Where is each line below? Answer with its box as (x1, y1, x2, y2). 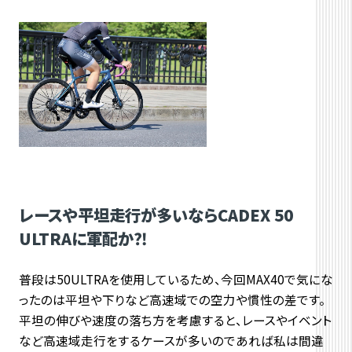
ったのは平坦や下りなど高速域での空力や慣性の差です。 (18, 291, 325, 309)
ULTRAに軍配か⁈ (18, 226, 148, 251)
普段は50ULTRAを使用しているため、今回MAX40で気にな (18, 270, 333, 288)
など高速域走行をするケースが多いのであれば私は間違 (18, 332, 324, 350)
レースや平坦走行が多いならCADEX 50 (18, 203, 293, 227)
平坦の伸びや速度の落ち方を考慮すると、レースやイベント (18, 311, 332, 329)
